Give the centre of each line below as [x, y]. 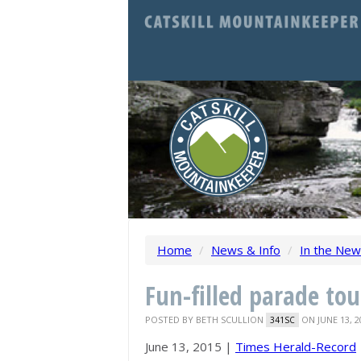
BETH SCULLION [230, 320]
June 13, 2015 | [190, 346]
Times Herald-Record [296, 346]
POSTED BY [170, 320]
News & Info [246, 250]
